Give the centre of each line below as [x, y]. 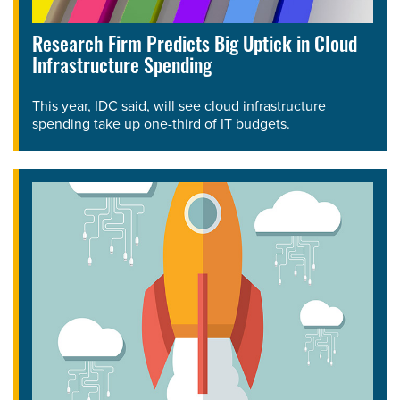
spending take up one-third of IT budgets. [161, 123]
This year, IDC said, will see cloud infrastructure [179, 105]
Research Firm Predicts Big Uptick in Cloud [195, 46]
